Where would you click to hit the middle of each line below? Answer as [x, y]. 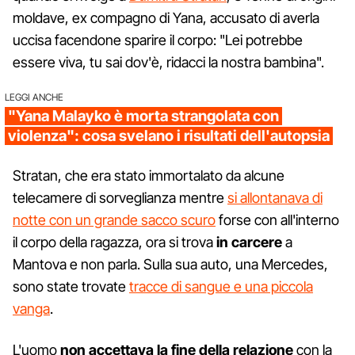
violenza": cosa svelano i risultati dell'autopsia [169, 136]
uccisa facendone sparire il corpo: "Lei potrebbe [158, 40]
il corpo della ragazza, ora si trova [115, 242]
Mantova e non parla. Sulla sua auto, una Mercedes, [170, 264]
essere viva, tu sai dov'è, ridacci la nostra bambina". [168, 62]
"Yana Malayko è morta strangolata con [143, 116]
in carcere [249, 242]
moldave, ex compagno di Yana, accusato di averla [166, 17]
